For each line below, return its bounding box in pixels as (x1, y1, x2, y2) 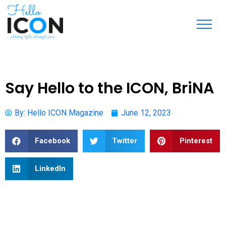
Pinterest (179, 136, 212, 145)
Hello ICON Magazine (27, 108, 103, 118)
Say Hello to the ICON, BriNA (5, 78, 214, 99)
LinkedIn (34, 164, 66, 173)
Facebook (34, 136, 70, 145)
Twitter (112, 136, 137, 145)
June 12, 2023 (121, 108, 171, 118)
